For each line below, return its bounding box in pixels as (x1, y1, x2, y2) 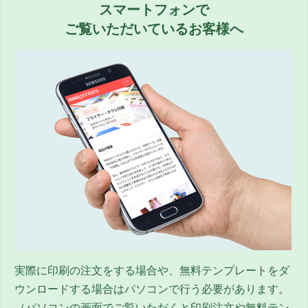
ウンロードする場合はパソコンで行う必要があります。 (14, 283, 289, 295)
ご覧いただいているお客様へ (65, 21, 243, 36)
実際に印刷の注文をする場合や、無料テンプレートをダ (14, 264, 289, 276)
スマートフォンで (99, 1, 209, 17)
